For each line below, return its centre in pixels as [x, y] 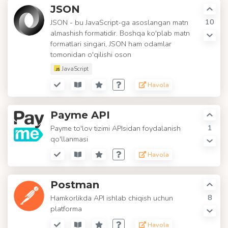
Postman [75, 185]
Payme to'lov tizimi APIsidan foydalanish [116, 128]
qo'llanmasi [69, 139]
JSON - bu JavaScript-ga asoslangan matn [119, 22]
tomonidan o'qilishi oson [91, 54]
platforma [66, 209]
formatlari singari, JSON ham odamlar [111, 44]
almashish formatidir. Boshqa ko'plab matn [120, 33]
